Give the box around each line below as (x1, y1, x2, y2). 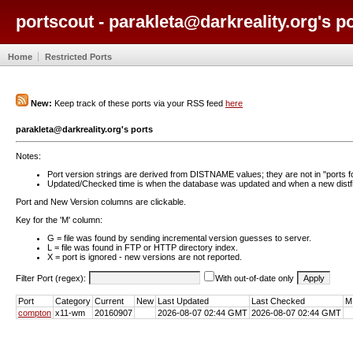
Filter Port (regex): (16, 273, 88, 283)
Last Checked (251, 295, 305, 306)
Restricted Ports (45, 51, 112, 61)
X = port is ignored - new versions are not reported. (47, 251, 242, 262)
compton (18, 307, 51, 318)
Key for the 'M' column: (16, 214, 102, 225)
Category (55, 295, 91, 306)
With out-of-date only (215, 273, 296, 283)
